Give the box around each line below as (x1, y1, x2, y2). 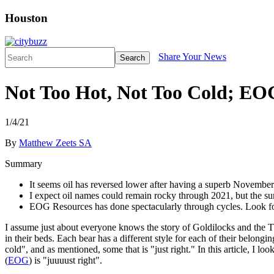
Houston (5, 11, 48, 24)
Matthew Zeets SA (19, 138, 92, 149)
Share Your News (158, 51, 226, 62)
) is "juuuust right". (29, 255, 102, 266)
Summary (5, 158, 42, 169)
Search (120, 53, 145, 62)
